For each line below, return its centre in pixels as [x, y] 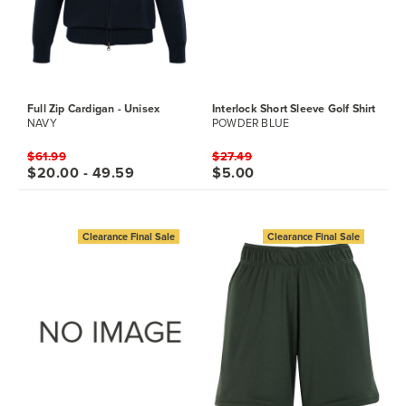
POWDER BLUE [251, 124]
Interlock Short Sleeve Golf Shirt [294, 109]
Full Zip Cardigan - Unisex [94, 109]
